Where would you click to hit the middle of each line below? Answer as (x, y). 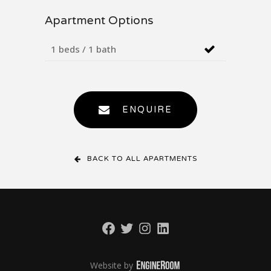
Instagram (156, 235)
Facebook (119, 235)
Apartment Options (99, 21)
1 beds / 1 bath (83, 49)
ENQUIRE (147, 110)
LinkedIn (171, 235)
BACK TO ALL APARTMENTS (142, 159)
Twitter (132, 235)
